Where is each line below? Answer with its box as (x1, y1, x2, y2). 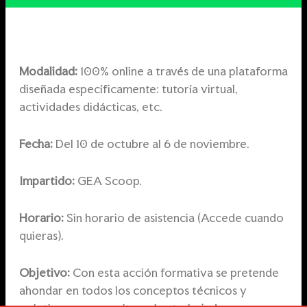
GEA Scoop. (74, 173, 142, 188)
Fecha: (19, 136, 53, 151)
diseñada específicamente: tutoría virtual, (19, 81, 238, 96)
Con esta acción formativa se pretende (69, 265, 279, 280)
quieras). (19, 228, 64, 243)
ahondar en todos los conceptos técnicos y (19, 282, 247, 297)
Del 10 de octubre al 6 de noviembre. (52, 136, 249, 151)
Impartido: (19, 173, 75, 188)
